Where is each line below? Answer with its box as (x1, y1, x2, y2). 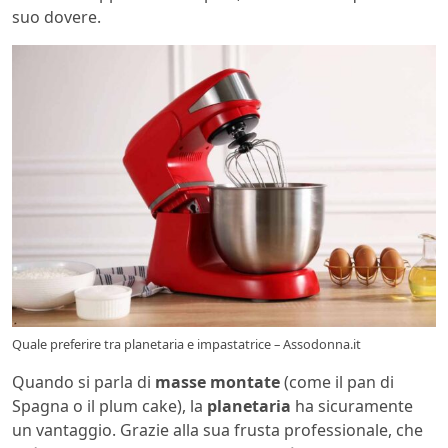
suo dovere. (12, 5, 101, 28)
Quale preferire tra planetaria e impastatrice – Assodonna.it (12, 335, 361, 354)
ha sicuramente (291, 395, 413, 418)
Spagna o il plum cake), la (12, 395, 207, 418)
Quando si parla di (12, 371, 155, 394)
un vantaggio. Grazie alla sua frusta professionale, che (12, 419, 423, 442)
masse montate (155, 371, 280, 394)
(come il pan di (280, 371, 394, 394)
